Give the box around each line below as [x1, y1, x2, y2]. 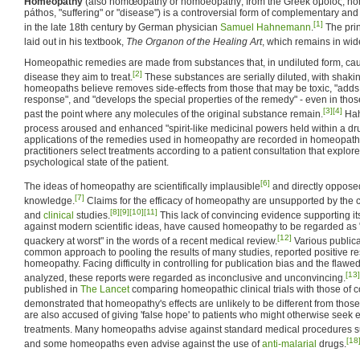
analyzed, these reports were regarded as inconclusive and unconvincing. [24, 272, 346, 284]
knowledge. [24, 195, 75, 207]
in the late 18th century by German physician [24, 22, 220, 33]
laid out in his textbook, [24, 36, 126, 47]
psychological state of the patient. [24, 157, 169, 168]
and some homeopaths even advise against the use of [24, 338, 262, 350]
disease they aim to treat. [24, 72, 133, 83]
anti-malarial [262, 338, 317, 350]
